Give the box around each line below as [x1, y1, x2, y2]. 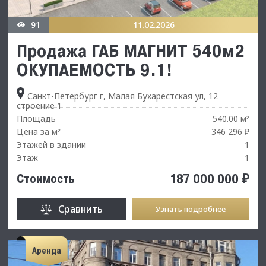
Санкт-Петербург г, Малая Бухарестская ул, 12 [25, 90, 218, 102]
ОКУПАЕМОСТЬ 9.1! [17, 58, 172, 80]
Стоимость [17, 171, 74, 186]
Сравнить [58, 202, 103, 216]
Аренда [32, 246, 61, 256]
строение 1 [17, 99, 62, 111]
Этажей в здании [17, 138, 86, 150]
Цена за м [17, 125, 58, 137]
